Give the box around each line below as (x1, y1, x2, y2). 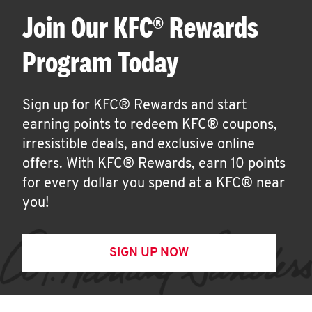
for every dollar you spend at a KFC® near (22, 177, 285, 191)
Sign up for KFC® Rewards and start (22, 99, 247, 113)
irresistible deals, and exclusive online (22, 138, 255, 152)
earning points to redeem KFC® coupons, (22, 118, 277, 132)
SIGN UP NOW (109, 247, 189, 260)
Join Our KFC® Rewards (22, 10, 258, 44)
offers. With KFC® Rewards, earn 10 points (22, 157, 286, 171)
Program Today (22, 45, 179, 79)
